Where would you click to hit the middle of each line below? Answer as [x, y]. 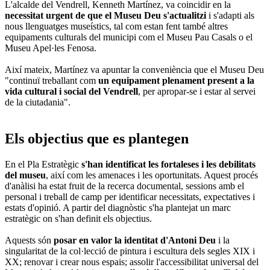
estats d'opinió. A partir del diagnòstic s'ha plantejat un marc [118, 207]
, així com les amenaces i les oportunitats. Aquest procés [152, 175]
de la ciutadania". [38, 102]
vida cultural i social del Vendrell [71, 91]
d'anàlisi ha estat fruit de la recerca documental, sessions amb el [124, 186]
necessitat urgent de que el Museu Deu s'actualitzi [105, 15]
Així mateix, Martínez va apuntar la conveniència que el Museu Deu [134, 69]
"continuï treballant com [52, 80]
